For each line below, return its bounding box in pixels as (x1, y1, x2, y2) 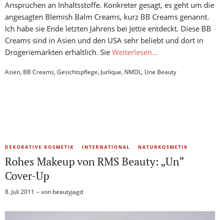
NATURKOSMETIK (138, 143, 188, 150)
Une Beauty (144, 67, 176, 76)
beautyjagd (53, 187, 83, 196)
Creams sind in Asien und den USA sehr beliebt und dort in (5, 35, 203, 45)
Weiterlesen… (112, 47, 158, 57)
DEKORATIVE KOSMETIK (5, 143, 74, 150)
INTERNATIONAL (82, 143, 130, 150)
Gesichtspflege (57, 67, 98, 76)
